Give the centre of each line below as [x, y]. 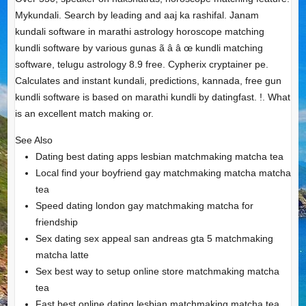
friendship [56, 222]
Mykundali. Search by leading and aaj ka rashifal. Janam [137, 15]
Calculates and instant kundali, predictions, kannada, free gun [148, 81]
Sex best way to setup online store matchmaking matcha [157, 272]
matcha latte [62, 255]
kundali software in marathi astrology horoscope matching [139, 32]
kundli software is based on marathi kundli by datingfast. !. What [152, 97]
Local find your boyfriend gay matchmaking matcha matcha [163, 173]
